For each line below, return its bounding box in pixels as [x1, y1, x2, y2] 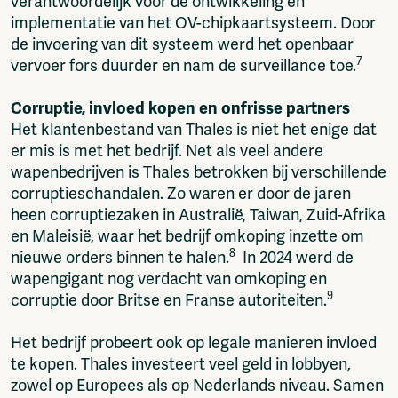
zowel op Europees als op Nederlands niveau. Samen [11, 376, 384, 396]
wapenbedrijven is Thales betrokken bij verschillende [11, 163, 386, 183]
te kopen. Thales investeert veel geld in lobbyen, [11, 354, 351, 375]
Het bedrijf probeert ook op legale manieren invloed [11, 333, 377, 354]
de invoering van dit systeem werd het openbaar [11, 35, 354, 55]
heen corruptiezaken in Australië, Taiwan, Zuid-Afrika [11, 205, 386, 226]
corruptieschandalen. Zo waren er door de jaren [11, 184, 351, 204]
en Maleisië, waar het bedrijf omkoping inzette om [11, 227, 364, 247]
